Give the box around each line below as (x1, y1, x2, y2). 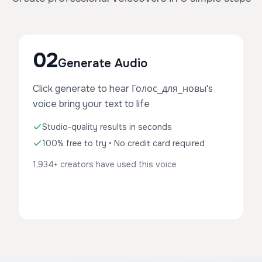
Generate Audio (58, 56, 147, 71)
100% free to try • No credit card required (42, 138, 205, 149)
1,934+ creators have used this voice (33, 159, 177, 170)
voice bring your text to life (33, 98, 150, 110)
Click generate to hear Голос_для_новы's (33, 82, 213, 95)
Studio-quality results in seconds (42, 122, 172, 132)
